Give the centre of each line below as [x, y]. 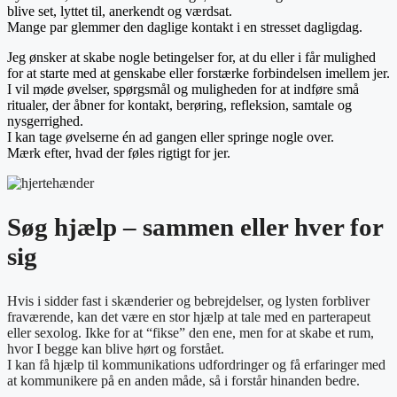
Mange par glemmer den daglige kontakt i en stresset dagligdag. [185, 27]
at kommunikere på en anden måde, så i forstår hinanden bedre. [185, 380]
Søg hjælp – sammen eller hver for [195, 227]
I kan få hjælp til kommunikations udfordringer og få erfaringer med [196, 364]
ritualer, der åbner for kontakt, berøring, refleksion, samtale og [179, 105]
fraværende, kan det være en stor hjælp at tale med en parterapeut [189, 316]
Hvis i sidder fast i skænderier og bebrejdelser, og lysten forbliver [188, 300]
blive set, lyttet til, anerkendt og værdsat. [120, 12]
